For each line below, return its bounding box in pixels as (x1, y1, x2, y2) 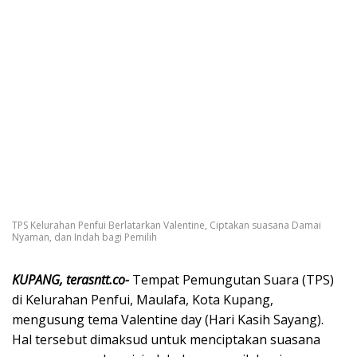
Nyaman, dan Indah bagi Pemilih (12, 230, 157, 245)
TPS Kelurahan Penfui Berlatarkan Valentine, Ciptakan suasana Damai (12, 218, 321, 233)
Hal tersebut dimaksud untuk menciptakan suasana (12, 331, 320, 349)
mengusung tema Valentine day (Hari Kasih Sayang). (12, 311, 324, 329)
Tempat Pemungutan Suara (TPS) (132, 271, 334, 289)
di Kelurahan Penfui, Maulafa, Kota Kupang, (12, 291, 273, 309)
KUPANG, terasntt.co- (12, 271, 132, 289)
